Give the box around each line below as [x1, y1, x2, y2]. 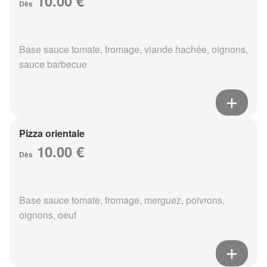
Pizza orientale [19, 126, 85, 141]
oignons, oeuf [19, 208, 76, 222]
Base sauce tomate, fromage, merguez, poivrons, [19, 193, 225, 207]
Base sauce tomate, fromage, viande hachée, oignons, [19, 42, 248, 57]
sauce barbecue [19, 57, 87, 72]
